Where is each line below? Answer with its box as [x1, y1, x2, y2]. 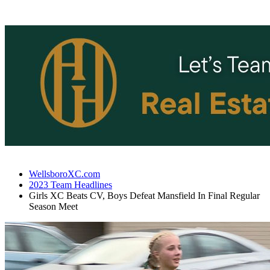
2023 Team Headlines [29, 180, 112, 190]
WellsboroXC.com [29, 169, 100, 179]
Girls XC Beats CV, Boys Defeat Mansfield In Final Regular [29, 190, 260, 201]
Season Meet [29, 201, 78, 212]
